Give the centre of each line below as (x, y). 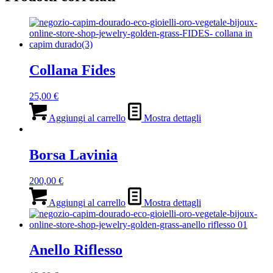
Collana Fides (72, 70)
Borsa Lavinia (73, 154)
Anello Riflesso (76, 250)
